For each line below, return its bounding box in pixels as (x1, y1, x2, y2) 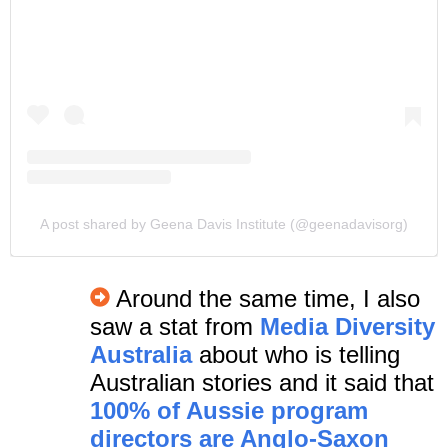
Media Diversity (260, 312, 435, 340)
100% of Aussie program (90, 396, 368, 424)
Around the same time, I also (110, 284, 420, 312)
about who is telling (192, 340, 400, 368)
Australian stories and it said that (90, 368, 434, 396)
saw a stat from (90, 312, 260, 340)
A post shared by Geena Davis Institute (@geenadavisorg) (40, 215, 408, 232)
